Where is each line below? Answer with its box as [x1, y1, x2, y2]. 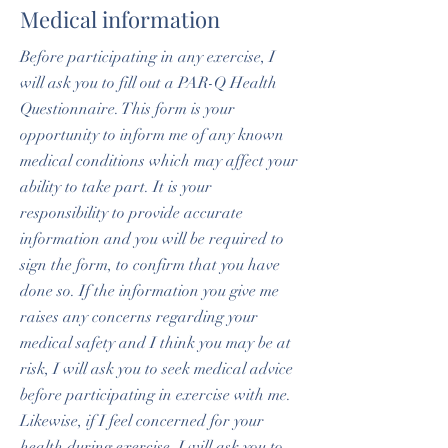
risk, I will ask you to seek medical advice [20, 359, 293, 379]
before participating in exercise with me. [20, 385, 291, 405]
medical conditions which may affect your [20, 151, 298, 171]
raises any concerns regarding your [20, 307, 258, 327]
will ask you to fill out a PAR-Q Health [20, 73, 277, 93]
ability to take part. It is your [20, 177, 212, 197]
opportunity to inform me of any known [20, 125, 284, 145]
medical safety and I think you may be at [20, 333, 291, 353]
